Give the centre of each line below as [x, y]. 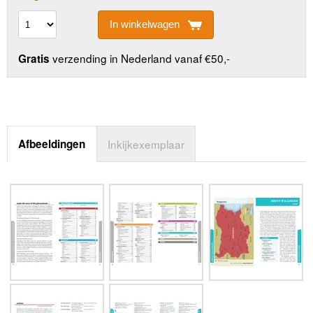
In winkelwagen [144, 24]
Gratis [34, 58]
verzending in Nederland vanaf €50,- [140, 58]
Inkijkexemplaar [146, 144]
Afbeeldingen [52, 144]
